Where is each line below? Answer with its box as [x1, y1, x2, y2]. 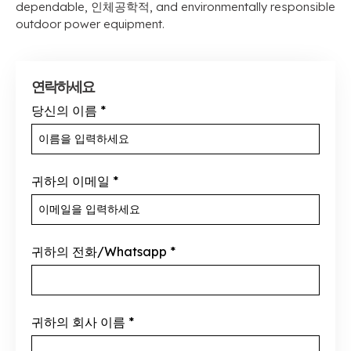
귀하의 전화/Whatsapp [31, 244, 167, 259]
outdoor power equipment [16, 16, 162, 31]
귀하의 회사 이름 [31, 314, 125, 330]
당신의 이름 [31, 103, 97, 118]
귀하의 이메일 [31, 173, 110, 189]
